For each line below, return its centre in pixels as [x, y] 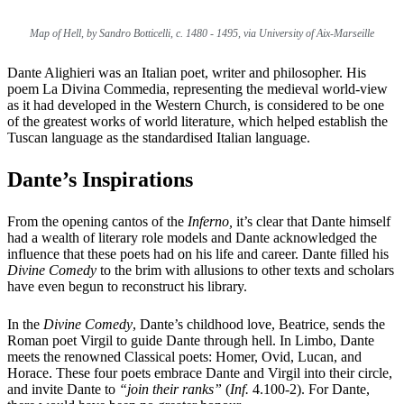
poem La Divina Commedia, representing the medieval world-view [197, 88]
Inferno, [212, 221]
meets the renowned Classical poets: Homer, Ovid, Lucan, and [184, 356]
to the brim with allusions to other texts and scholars [247, 270]
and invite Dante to [63, 389]
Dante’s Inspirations [100, 179]
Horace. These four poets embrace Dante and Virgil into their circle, [200, 372]
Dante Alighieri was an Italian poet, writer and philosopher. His [187, 72]
